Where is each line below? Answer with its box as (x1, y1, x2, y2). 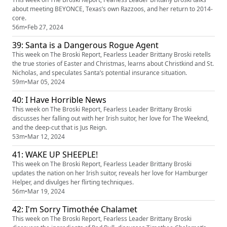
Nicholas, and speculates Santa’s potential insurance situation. (12, 68, 187, 77)
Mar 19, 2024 (27, 186, 65, 196)
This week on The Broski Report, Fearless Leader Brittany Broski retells (12, 50, 211, 59)
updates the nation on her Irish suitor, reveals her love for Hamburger (12, 168, 208, 177)
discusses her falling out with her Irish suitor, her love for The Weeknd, (12, 113, 209, 123)
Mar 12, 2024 (27, 132, 65, 141)
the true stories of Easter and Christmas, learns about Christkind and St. (12, 59, 214, 68)
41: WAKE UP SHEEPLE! (12, 148, 98, 160)
